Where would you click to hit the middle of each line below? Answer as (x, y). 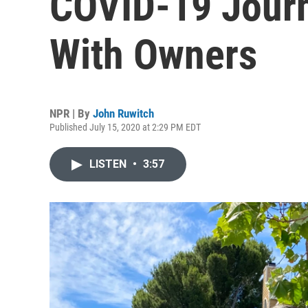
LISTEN (109, 164)
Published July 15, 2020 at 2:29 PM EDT (125, 127)
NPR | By (71, 113)
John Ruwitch (123, 113)
